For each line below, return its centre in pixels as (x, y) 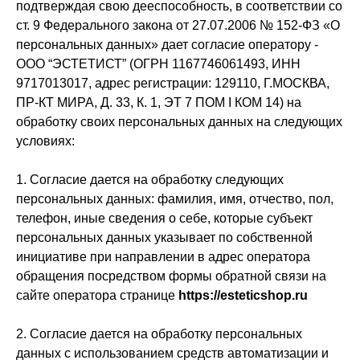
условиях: (47, 141)
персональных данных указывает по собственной (164, 237)
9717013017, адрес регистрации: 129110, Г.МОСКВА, (173, 83)
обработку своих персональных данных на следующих (179, 122)
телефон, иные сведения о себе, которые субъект (164, 218)
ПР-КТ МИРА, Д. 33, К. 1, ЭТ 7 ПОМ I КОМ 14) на (159, 102)
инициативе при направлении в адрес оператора (163, 257)
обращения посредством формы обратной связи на (171, 276)
